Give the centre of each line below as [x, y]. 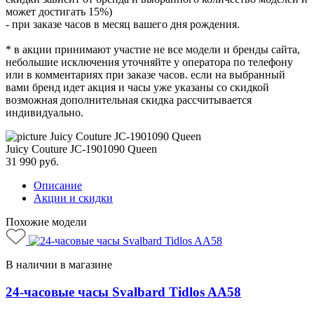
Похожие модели [46, 221]
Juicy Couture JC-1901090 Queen [81, 149]
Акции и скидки [73, 198]
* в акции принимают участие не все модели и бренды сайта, [153, 49]
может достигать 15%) [59, 11]
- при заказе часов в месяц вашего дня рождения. [123, 24]
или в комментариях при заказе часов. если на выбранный [145, 74]
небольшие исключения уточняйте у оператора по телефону [149, 62]
